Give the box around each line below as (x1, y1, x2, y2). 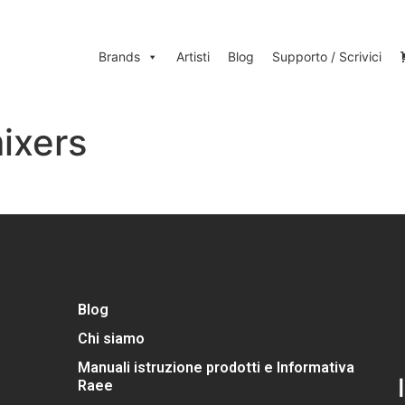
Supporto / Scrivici (272, 49, 382, 64)
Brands (99, 49, 141, 64)
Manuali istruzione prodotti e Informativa (78, 359, 354, 377)
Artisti (176, 49, 211, 64)
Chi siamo (78, 330, 145, 348)
